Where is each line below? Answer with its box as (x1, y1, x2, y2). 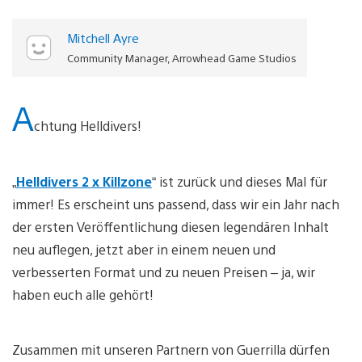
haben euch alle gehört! (12, 285, 154, 303)
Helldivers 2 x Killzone (16, 172, 152, 190)
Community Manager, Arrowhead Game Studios (66, 50, 297, 65)
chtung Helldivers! (34, 116, 141, 134)
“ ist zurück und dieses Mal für (152, 172, 327, 190)
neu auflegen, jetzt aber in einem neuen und (12, 240, 276, 258)
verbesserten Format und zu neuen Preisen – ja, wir (12, 263, 315, 280)
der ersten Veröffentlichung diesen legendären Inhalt (12, 217, 329, 235)
